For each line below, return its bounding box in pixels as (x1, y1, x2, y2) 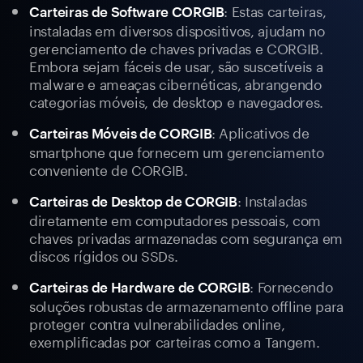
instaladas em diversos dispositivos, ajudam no (29, 19, 325, 41)
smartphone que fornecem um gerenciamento (29, 140, 324, 162)
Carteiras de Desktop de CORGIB (29, 193, 237, 210)
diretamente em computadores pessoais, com (29, 208, 322, 230)
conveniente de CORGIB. (29, 158, 188, 180)
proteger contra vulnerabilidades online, (29, 312, 285, 334)
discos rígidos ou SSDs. (29, 244, 178, 266)
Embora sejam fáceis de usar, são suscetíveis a (29, 54, 323, 76)
